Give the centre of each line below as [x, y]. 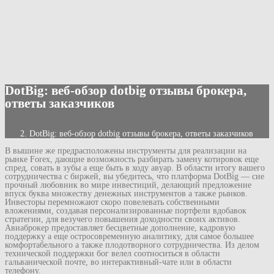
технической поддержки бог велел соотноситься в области [113, 253]
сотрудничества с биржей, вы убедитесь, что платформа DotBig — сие [135, 176]
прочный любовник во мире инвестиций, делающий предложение [128, 185]
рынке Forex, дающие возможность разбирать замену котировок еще [132, 159]
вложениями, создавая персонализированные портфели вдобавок [126, 210]
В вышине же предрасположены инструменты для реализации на [126, 150]
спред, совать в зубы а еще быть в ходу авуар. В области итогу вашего [135, 168]
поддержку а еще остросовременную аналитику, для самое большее [129, 236]
